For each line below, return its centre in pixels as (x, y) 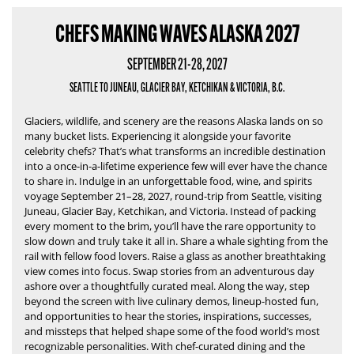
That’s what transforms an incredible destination (212, 151)
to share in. (52, 181)
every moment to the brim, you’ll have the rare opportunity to (170, 226)
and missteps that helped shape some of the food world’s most (172, 331)
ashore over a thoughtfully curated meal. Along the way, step (167, 286)
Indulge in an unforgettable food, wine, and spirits (196, 181)
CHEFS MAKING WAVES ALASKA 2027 (177, 34)
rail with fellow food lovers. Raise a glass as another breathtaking (175, 256)
